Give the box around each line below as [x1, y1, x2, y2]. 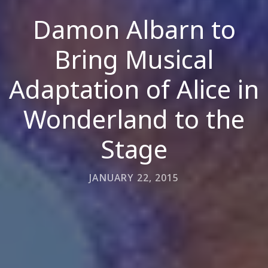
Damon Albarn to [32, 12, 236, 46]
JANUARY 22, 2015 [89, 171, 179, 184]
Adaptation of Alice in [9, 72, 259, 106]
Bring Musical [54, 42, 214, 76]
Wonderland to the [23, 102, 245, 136]
